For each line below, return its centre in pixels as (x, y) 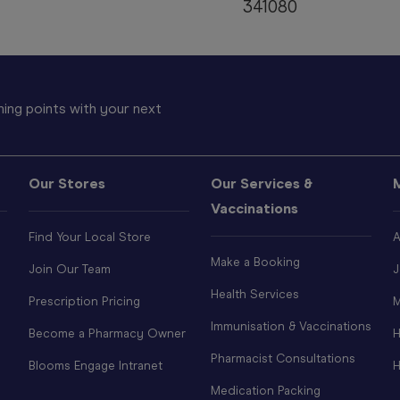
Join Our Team (70, 270)
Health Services (255, 295)
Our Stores (67, 184)
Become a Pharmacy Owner (107, 334)
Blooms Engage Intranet (96, 366)
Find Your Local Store (90, 237)
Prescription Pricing (84, 302)
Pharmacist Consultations (283, 359)
